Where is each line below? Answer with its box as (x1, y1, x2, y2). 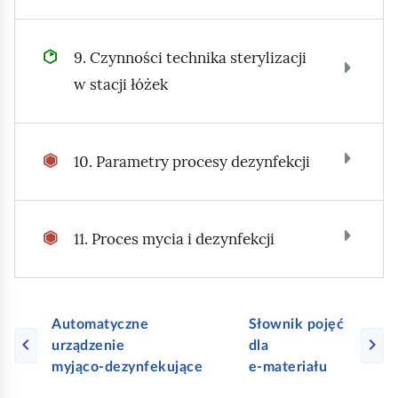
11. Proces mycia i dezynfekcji (74, 229, 275, 249)
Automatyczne (52, 317, 149, 331)
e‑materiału (248, 360, 328, 374)
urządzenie (52, 338, 125, 353)
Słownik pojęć (248, 317, 345, 331)
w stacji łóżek (74, 75, 169, 94)
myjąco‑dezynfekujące (52, 360, 203, 374)
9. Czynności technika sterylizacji (74, 48, 307, 68)
